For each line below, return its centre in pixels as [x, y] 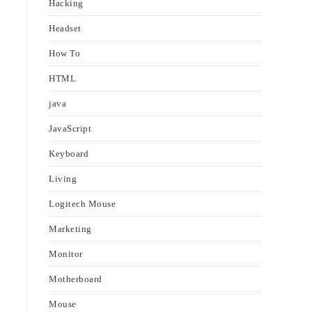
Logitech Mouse [82, 204]
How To [64, 53]
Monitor [66, 254]
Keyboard [69, 154]
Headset [65, 28]
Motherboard [76, 279]
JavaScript [70, 128]
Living [63, 179]
